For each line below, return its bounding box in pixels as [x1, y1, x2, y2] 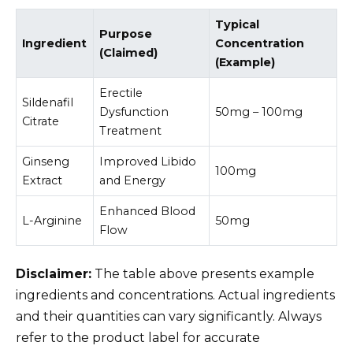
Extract [22, 173, 63, 188]
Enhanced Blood [99, 204, 196, 219]
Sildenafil [22, 95, 74, 110]
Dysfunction [99, 105, 169, 120]
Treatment [99, 124, 162, 139]
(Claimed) [99, 46, 158, 61]
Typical [215, 17, 260, 32]
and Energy [99, 173, 166, 188]
